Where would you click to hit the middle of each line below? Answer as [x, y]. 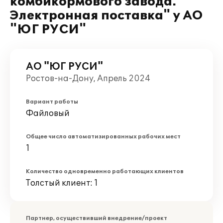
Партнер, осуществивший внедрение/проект [97, 218]
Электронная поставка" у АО [106, 16]
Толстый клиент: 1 [62, 183]
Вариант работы [52, 102]
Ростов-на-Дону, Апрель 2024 [88, 79]
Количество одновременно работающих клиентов [105, 171]
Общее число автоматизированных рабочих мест [103, 137]
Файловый [48, 113]
